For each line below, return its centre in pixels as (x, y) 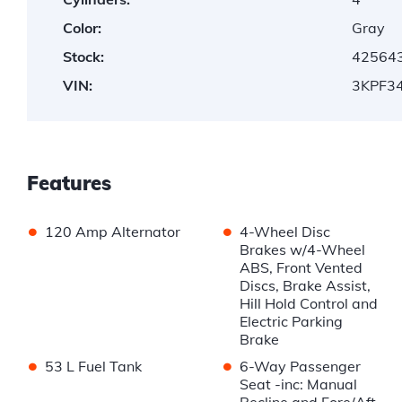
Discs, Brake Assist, (305, 286)
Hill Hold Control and (308, 304)
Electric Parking (291, 322)
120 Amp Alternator (113, 232)
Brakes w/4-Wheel (302, 250)
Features (69, 184)
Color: (82, 28)
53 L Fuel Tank (93, 367)
